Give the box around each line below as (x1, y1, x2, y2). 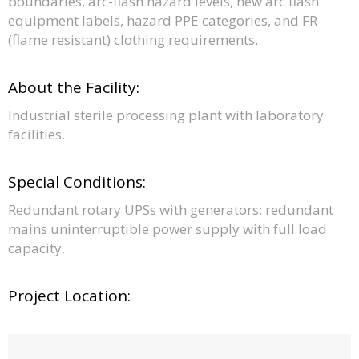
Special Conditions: (8, 171, 146, 192)
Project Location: (8, 284, 131, 306)
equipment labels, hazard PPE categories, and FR (8, 10, 317, 30)
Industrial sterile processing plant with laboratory (8, 105, 324, 124)
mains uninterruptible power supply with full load (8, 219, 327, 238)
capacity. (8, 238, 65, 257)
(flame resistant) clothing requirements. (8, 30, 258, 49)
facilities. (8, 124, 65, 143)
